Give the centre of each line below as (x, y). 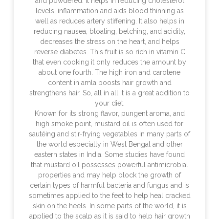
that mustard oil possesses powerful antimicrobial (109, 165)
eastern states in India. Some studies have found (109, 155)
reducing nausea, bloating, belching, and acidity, (109, 32)
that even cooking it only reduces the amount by (109, 62)
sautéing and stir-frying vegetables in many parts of (109, 134)
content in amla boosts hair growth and (109, 83)
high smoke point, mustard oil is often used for (109, 124)
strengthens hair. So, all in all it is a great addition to (109, 93)
